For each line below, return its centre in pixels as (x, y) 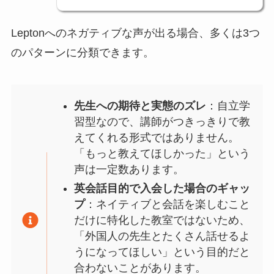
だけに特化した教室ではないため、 (162, 220)
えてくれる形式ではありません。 (156, 138)
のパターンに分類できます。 (82, 53)
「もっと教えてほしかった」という (162, 154)
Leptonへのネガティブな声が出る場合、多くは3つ (135, 33)
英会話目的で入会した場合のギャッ (162, 188)
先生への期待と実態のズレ (140, 106)
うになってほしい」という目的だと (162, 252)
